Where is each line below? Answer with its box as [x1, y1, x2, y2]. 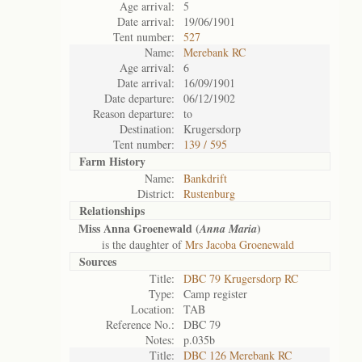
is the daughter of [78, 237, 185, 252]
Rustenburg [183, 186, 235, 201]
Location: [131, 301, 175, 317]
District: [137, 186, 175, 201]
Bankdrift [183, 170, 227, 186]
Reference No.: [106, 317, 175, 332]
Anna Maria [200, 221, 257, 237]
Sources [79, 253, 116, 270]
